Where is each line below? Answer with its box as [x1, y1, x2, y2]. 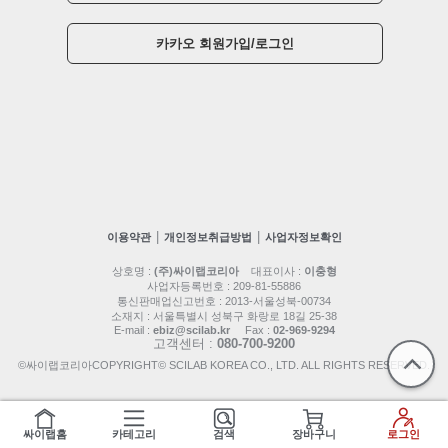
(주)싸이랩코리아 [153, 265, 239, 278]
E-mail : [113, 324, 150, 337]
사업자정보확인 [264, 230, 342, 243]
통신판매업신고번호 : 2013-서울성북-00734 [117, 295, 331, 308]
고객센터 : [153, 336, 217, 352]
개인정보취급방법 [163, 230, 252, 243]
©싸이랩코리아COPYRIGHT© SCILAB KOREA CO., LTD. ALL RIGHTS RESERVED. [18, 359, 430, 372]
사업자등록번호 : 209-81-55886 [147, 280, 301, 293]
